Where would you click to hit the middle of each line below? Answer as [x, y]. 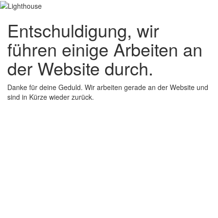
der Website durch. [80, 68]
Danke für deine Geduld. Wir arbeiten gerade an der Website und [108, 87]
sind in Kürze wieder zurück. [51, 97]
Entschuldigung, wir [83, 30]
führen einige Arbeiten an [105, 49]
